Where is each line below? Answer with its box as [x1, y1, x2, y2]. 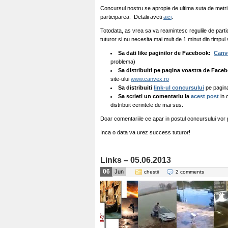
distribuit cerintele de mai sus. [110, 102, 183, 108]
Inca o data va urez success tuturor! [100, 129, 190, 135]
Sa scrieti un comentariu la [118, 93, 191, 99]
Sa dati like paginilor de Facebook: [118, 50, 214, 56]
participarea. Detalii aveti [100, 14, 163, 20]
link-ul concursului [154, 84, 204, 91]
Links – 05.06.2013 [100, 156, 171, 164]
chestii [144, 169, 159, 175]
